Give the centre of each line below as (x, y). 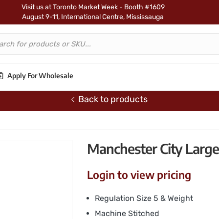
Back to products (113, 99)
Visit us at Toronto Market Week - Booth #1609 (93, 7)
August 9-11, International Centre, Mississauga (93, 17)
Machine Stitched (127, 213)
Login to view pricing (139, 175)
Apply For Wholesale (40, 76)
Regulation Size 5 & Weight (144, 198)
